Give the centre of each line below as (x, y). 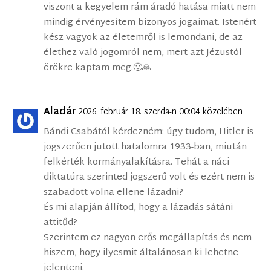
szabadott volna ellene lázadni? (114, 193)
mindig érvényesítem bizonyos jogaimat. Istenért (150, 23)
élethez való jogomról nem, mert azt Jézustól (143, 53)
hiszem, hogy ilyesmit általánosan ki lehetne (141, 253)
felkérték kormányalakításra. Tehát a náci (137, 163)
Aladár (60, 113)
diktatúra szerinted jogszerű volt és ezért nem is (149, 178)
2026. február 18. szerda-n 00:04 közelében (161, 113)
